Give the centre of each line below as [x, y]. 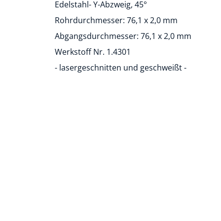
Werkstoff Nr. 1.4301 [93, 52]
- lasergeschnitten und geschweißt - [121, 68]
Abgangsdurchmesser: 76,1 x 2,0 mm [123, 36]
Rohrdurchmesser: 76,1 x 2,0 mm [116, 20]
